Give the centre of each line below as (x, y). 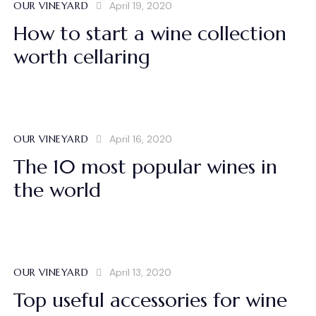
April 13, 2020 (140, 272)
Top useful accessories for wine (150, 300)
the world (57, 190)
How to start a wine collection (150, 33)
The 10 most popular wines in (145, 166)
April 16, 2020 (140, 139)
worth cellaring (82, 56)
